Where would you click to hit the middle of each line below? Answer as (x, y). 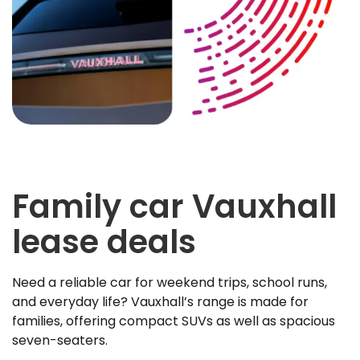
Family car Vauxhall (174, 207)
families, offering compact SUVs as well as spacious (174, 321)
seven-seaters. (61, 341)
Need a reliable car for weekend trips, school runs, (170, 283)
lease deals (104, 242)
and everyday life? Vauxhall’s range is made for (160, 302)
